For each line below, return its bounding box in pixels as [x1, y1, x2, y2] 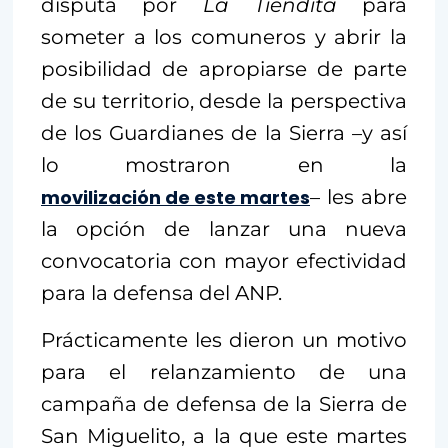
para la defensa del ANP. [41, 280, 282, 305]
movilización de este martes [41, 184, 310, 210]
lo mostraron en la [41, 152, 407, 177]
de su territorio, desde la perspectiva [41, 88, 407, 113]
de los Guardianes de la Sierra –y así [41, 120, 407, 145]
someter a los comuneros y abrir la [41, 24, 407, 49]
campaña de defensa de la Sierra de [41, 391, 407, 416]
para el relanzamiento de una [41, 359, 407, 384]
